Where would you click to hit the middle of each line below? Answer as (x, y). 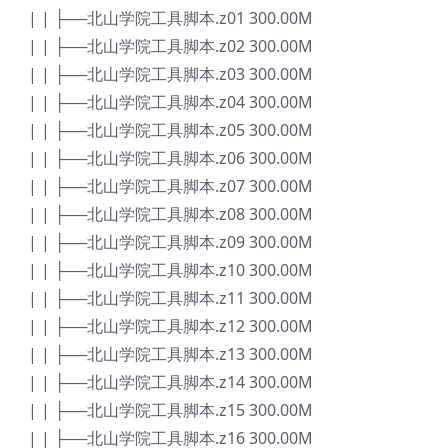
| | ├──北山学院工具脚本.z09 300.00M (170, 242)
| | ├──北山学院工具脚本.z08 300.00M (170, 214)
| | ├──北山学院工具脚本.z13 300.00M (170, 354)
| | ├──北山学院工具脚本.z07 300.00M (170, 186)
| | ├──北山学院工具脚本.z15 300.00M (170, 410)
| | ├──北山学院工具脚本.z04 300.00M (170, 102)
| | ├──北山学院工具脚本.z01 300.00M (170, 18)
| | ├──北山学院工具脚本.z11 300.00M (170, 298)
